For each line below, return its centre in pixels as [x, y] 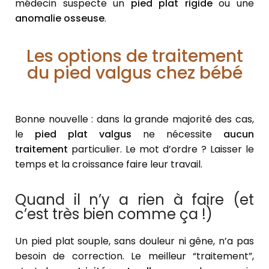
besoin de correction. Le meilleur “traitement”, [134, 256]
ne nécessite [177, 134]
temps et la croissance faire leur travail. [109, 165]
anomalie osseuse [60, 19]
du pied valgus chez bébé [134, 73]
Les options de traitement [134, 56]
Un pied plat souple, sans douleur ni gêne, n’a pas [134, 241]
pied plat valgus [83, 134]
